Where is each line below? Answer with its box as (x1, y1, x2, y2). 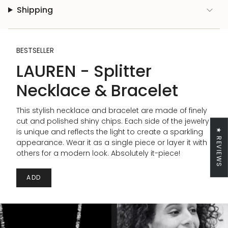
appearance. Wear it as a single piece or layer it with (16, 137, 207, 148)
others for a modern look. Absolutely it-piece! (16, 148, 180, 159)
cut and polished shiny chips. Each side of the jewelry (16, 116, 209, 127)
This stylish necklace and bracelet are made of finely (16, 105, 207, 116)
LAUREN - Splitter (16, 59, 152, 82)
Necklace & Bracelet (16, 78, 178, 102)
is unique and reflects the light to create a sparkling (16, 127, 203, 137)
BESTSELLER (16, 45, 54, 55)
